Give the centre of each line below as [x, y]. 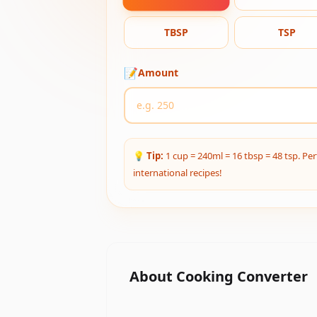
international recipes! [178, 173]
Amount [158, 73]
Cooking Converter [242, 276]
